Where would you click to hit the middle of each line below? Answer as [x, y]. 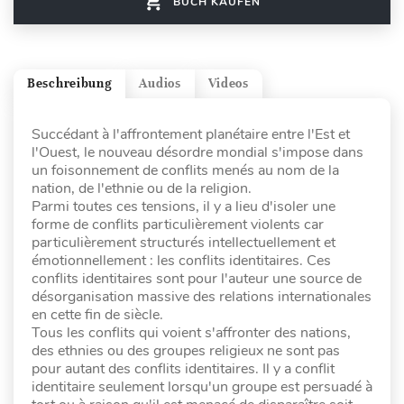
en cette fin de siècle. [97, 314]
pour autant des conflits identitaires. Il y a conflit [183, 368]
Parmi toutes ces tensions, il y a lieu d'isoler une [184, 206]
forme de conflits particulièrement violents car [178, 224]
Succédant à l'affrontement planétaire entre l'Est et [191, 134]
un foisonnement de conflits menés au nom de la [185, 170]
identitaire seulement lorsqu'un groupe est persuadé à [202, 386]
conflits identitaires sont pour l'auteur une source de [197, 278]
